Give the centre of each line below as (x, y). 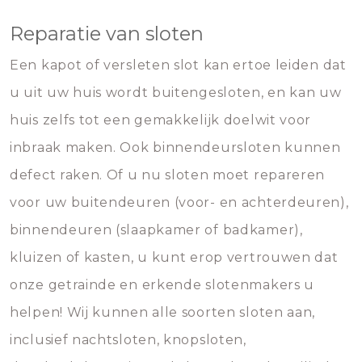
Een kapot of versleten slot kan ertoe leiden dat (178, 65)
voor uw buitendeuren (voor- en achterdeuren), (179, 202)
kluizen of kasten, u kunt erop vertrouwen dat (174, 257)
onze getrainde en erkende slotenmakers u (162, 285)
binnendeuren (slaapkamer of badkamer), (156, 230)
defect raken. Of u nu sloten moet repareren (168, 175)
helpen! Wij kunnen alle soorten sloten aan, (163, 312)
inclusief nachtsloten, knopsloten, (128, 340)
